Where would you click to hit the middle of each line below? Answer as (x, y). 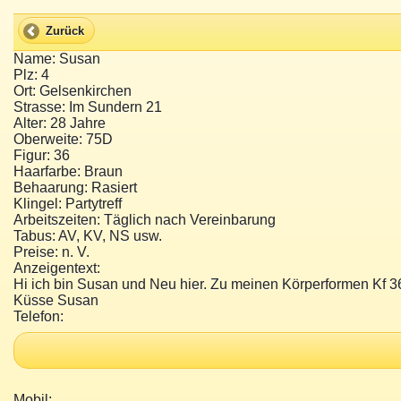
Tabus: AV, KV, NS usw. (88, 236)
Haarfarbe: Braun (68, 172)
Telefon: (38, 317)
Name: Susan (57, 59)
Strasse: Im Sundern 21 (88, 107)
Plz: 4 (31, 75)
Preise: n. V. (51, 252)
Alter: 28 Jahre (60, 124)
